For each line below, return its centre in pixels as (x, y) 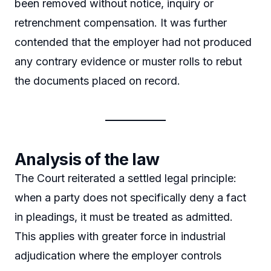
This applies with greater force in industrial (120, 237)
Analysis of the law (87, 160)
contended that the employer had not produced (133, 42)
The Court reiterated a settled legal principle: (126, 178)
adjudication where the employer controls (118, 256)
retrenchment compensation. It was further (121, 23)
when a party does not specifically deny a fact (130, 198)
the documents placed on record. (97, 81)
